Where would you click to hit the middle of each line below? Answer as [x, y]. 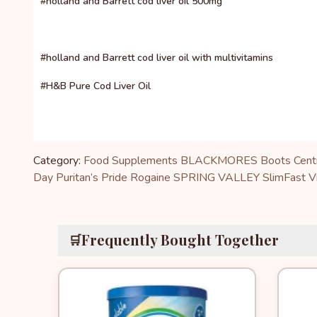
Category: [57, 161]
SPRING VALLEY [217, 178]
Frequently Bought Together [180, 240]
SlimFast [284, 178]
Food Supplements [131, 161]
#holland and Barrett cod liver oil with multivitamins [157, 58]
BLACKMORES [219, 161]
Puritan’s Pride [92, 178]
